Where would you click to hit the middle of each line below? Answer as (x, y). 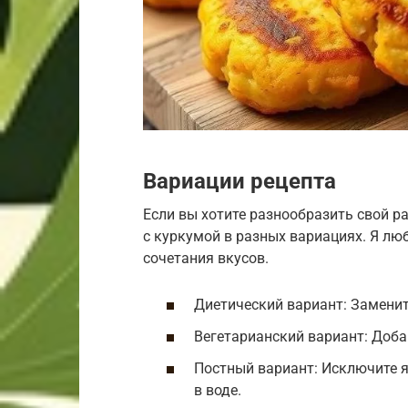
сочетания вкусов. (206, 258)
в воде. (218, 391)
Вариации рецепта (240, 181)
